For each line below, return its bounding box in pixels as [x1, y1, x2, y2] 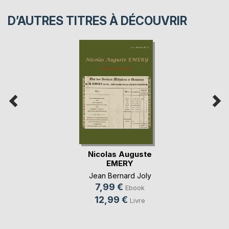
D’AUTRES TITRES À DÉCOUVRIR [8, 14, 187, 29]
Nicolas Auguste [88, 149, 152, 159]
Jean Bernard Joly [88, 171, 151, 180]
